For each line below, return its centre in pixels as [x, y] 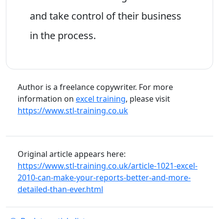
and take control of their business [106, 16]
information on [47, 99]
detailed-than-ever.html [60, 189]
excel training [101, 99]
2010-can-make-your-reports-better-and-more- [104, 177]
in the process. [63, 35]
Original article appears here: [72, 154]
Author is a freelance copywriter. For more [95, 87]
